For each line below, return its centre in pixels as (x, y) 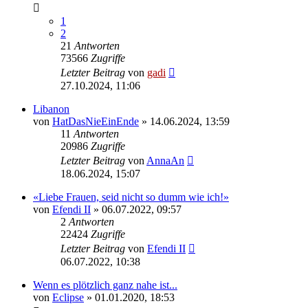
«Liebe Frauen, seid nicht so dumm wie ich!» (131, 197)
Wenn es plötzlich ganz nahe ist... (105, 285)
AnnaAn (165, 160)
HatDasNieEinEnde (96, 121)
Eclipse (68, 297)
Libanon (51, 109)
